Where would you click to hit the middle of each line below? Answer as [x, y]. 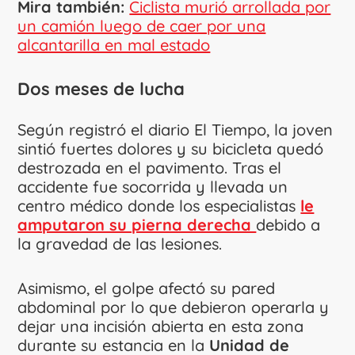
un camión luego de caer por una [142, 25]
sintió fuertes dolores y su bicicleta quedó [171, 148]
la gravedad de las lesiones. [120, 243]
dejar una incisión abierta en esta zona [161, 326]
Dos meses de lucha [101, 88]
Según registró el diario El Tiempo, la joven [176, 129]
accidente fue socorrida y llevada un [153, 186]
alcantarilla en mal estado [114, 44]
